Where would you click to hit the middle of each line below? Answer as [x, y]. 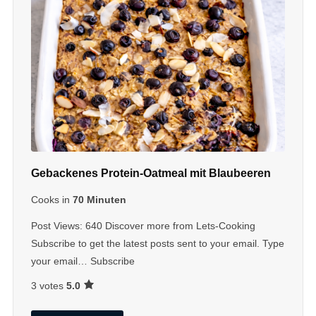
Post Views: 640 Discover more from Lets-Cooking [143, 226]
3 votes [48, 286]
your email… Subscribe [83, 261]
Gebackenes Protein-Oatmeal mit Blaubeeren [151, 174]
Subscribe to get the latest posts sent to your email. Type [157, 244]
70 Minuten [99, 200]
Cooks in [51, 200]
